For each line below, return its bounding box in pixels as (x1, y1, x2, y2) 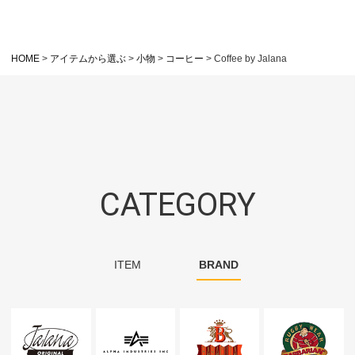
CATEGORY (99, 185, 256, 223)
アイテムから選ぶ (50, 52, 127, 64)
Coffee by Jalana (214, 52, 288, 64)
